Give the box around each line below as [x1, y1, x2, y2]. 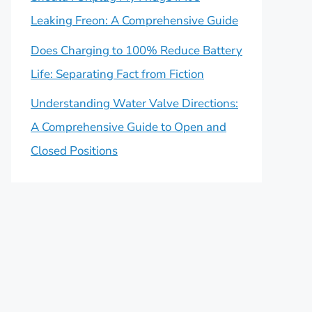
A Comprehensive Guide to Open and [31, 119, 226, 135]
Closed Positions [31, 143, 118, 159]
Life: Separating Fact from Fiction [31, 65, 204, 82]
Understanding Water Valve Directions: [31, 95, 238, 111]
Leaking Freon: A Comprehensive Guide [31, 13, 238, 29]
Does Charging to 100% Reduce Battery [31, 42, 242, 58]
